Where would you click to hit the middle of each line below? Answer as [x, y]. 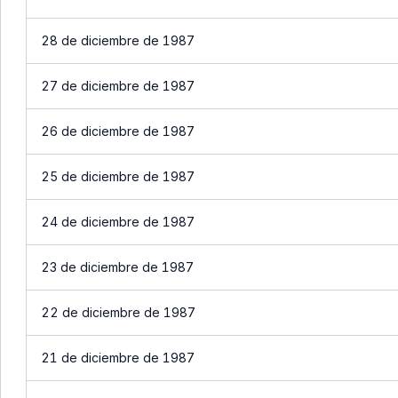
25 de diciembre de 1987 [118, 176]
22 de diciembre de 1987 [118, 312]
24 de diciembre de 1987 [118, 222]
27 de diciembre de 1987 [118, 86]
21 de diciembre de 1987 [118, 358]
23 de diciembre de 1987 [117, 267]
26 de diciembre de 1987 [118, 131]
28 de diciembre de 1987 [118, 40]
